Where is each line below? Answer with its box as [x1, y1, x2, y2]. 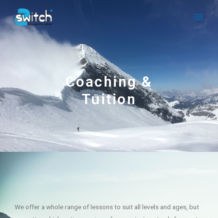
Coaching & [65, 73, 153, 90]
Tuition [81, 91, 137, 108]
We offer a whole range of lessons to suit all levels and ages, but [15, 203, 199, 211]
